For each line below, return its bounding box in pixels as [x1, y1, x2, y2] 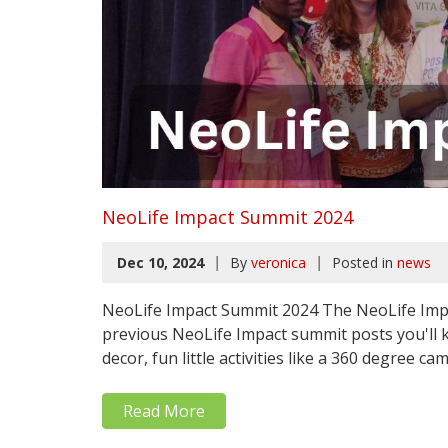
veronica [251, 252, 306, 272]
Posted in [328, 252, 397, 272]
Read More [123, 399, 205, 422]
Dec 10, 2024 [117, 252, 204, 272]
